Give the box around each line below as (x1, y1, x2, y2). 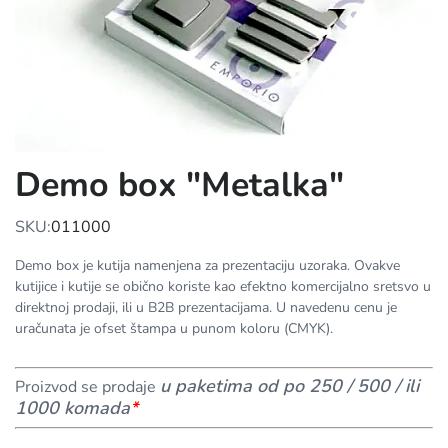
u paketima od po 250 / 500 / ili (160, 374, 419, 398)
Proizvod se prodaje (15, 376, 160, 398)
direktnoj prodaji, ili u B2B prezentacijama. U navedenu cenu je (15, 298, 397, 317)
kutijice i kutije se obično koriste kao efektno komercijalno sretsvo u (15, 277, 431, 296)
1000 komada (15, 396, 130, 420)
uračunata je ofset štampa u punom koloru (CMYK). (15, 319, 333, 338)
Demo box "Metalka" (15, 162, 344, 208)
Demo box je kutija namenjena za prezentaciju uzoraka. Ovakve (15, 256, 400, 275)
